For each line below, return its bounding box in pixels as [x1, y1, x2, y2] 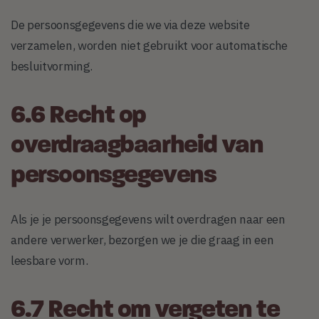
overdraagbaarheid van [11, 134, 263, 159]
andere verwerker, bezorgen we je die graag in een [11, 231, 274, 248]
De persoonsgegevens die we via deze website [11, 17, 250, 33]
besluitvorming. [11, 58, 93, 75]
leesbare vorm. [11, 252, 88, 268]
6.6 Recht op [11, 104, 147, 130]
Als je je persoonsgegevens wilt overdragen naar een [11, 211, 286, 227]
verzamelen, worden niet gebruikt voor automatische [11, 38, 288, 54]
